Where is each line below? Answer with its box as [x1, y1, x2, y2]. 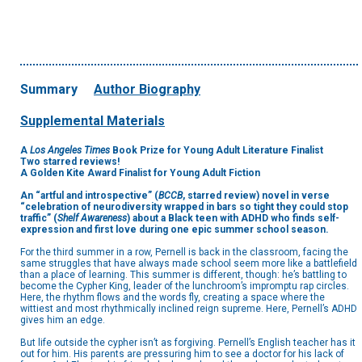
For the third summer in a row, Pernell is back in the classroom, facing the [20, 246, 348, 259]
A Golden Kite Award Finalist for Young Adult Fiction [20, 167, 260, 179]
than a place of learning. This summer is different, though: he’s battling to [20, 269, 347, 281]
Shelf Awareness [57, 213, 127, 225]
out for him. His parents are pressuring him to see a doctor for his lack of [20, 348, 344, 360]
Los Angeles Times [30, 145, 110, 157]
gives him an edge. [20, 314, 105, 326]
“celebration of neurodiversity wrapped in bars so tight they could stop [20, 201, 348, 213]
